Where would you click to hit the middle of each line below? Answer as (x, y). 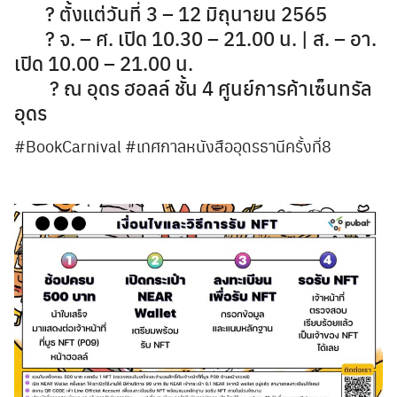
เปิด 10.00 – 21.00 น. (104, 63)
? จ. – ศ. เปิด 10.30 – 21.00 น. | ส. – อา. (195, 38)
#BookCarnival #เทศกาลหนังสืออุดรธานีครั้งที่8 (173, 146)
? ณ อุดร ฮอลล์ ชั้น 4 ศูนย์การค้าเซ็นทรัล (193, 88)
